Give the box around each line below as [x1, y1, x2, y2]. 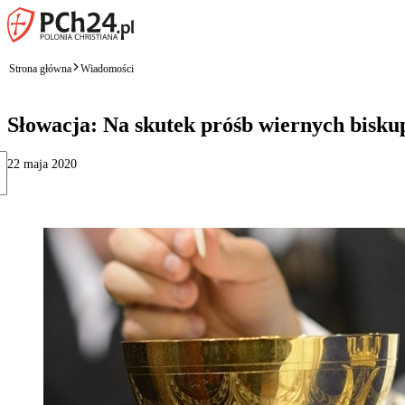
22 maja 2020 [7, 156, 77, 171]
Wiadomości [80, 61, 134, 75]
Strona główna [9, 61, 71, 75]
